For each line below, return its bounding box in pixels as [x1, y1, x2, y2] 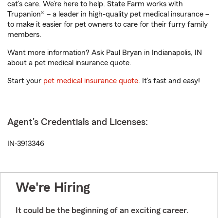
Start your [7, 77, 43, 85]
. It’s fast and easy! [138, 77, 200, 85]
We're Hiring [16, 181, 90, 194]
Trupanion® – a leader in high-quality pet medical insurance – [7, 10, 209, 18]
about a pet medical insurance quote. [7, 59, 131, 67]
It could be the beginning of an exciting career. [16, 206, 188, 215]
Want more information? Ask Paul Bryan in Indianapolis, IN [7, 49, 202, 56]
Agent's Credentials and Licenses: [7, 117, 148, 127]
